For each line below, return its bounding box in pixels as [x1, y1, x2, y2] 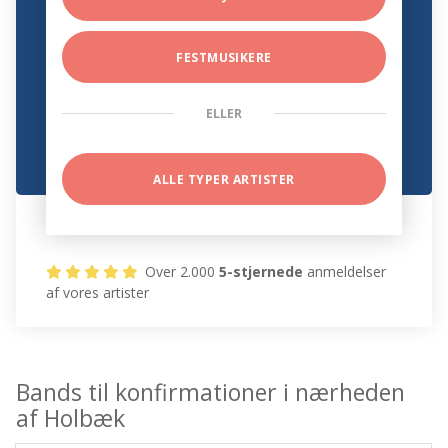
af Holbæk [16, 402, 126, 435]
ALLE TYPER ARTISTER [153, 171, 295, 189]
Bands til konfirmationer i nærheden [16, 376, 406, 409]
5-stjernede [219, 262, 304, 282]
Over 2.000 [141, 262, 220, 282]
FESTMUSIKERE [176, 49, 272, 67]
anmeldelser [303, 262, 387, 282]
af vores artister [46, 283, 150, 303]
